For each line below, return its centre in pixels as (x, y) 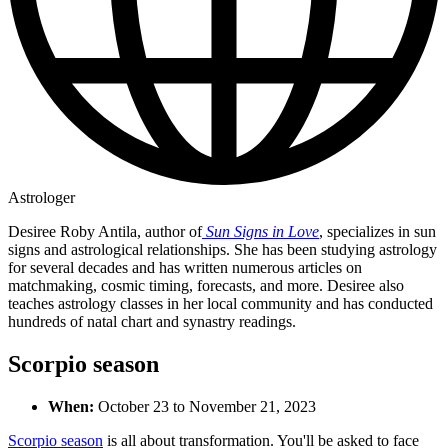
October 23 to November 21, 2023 (207, 406)
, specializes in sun (377, 231)
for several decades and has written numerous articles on (185, 267)
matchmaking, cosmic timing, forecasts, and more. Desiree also (206, 285)
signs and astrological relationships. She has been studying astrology (222, 249)
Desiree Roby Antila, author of (105, 231)
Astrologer (41, 197)
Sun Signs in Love (260, 231)
